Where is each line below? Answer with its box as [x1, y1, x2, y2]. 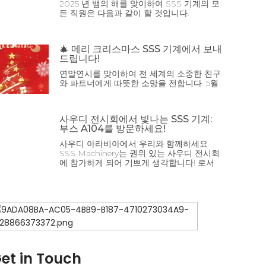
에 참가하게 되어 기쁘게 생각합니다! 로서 [59, 157, 214, 168]
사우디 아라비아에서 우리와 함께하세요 [59, 138, 208, 149]
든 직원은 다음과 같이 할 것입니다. [59, 7, 189, 18]
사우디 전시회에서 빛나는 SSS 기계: [59, 113, 212, 125]
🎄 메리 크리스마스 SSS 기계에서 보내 [59, 43, 222, 55]
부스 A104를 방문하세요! [59, 122, 166, 134]
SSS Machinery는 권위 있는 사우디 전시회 [59, 147, 220, 159]
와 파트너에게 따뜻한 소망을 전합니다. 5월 [59, 77, 218, 88]
